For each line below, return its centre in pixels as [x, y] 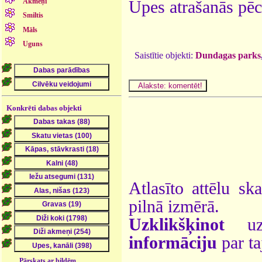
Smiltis [33, 15]
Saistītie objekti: [165, 55]
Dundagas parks [228, 55]
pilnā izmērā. [174, 206]
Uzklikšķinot [177, 224]
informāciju [173, 242]
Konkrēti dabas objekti [44, 108]
